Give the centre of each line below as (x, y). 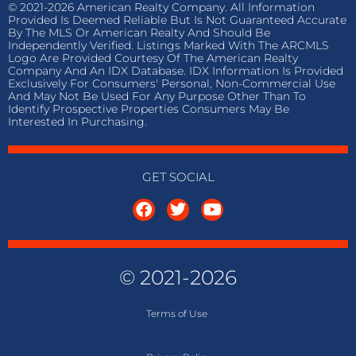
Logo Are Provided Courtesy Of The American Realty (153, 58)
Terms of (168, 314)
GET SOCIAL (178, 177)
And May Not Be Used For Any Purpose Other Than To (157, 97)
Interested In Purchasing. (77, 122)
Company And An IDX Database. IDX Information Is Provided (176, 71)
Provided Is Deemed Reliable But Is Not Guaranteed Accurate (177, 20)
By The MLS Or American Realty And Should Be (139, 33)
